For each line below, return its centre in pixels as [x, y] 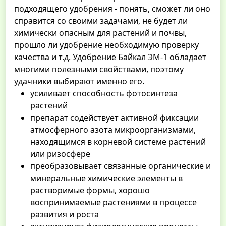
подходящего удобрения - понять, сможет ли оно [112, 9]
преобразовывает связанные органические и [121, 166]
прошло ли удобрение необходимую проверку [106, 45]
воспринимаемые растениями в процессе [114, 203]
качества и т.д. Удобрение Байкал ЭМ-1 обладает [110, 57]
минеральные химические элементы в [106, 178]
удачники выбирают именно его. [79, 81]
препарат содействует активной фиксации [115, 118]
